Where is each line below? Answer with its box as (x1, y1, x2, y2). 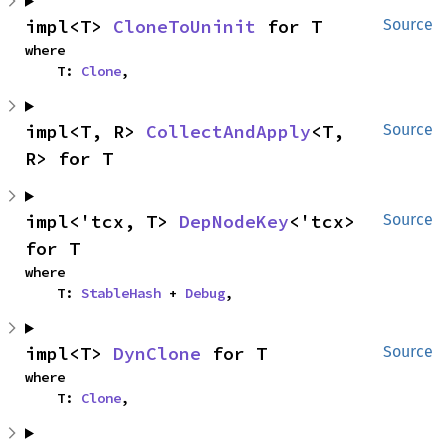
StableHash (81, 283, 161, 302)
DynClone (113, 341, 201, 365)
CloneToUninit (113, 14, 256, 38)
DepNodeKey (179, 209, 289, 233)
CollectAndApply (146, 119, 311, 143)
